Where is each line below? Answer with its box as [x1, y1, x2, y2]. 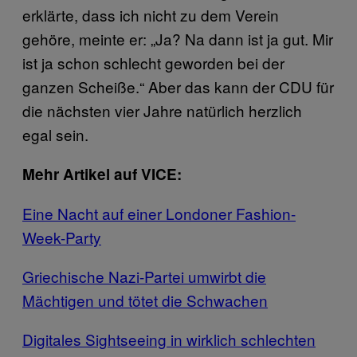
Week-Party [22, 226, 101, 248]
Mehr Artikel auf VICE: [22, 163, 182, 185]
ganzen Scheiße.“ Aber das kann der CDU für [22, 75, 334, 97]
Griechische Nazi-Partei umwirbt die [22, 265, 266, 287]
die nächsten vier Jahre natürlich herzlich [22, 99, 302, 121]
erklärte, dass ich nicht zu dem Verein [22, 3, 279, 25]
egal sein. [22, 123, 92, 145]
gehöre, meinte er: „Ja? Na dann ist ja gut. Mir [22, 27, 333, 49]
